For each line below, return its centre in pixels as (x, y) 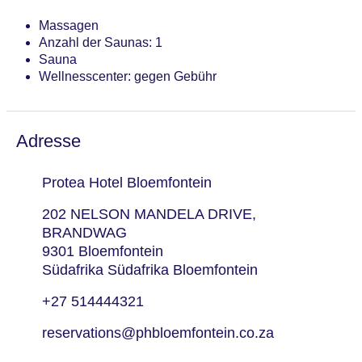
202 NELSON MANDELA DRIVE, (149, 215)
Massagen (69, 26)
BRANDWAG (84, 233)
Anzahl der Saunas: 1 (101, 43)
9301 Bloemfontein (102, 252)
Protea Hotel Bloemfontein (126, 183)
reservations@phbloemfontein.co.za (158, 333)
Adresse (48, 141)
